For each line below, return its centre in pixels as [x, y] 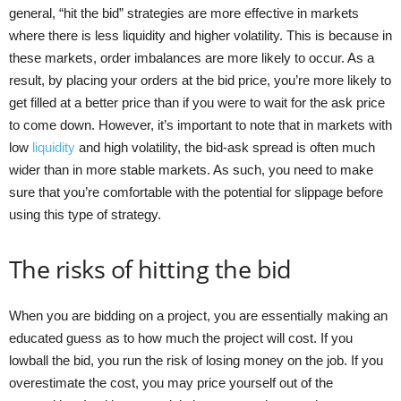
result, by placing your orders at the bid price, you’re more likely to [200, 80]
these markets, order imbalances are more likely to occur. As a [192, 57]
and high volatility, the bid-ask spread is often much [225, 147]
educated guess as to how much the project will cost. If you [181, 337]
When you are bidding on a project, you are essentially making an [198, 315]
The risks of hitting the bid [150, 269]
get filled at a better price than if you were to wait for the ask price [197, 102]
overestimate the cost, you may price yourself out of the [171, 382]
